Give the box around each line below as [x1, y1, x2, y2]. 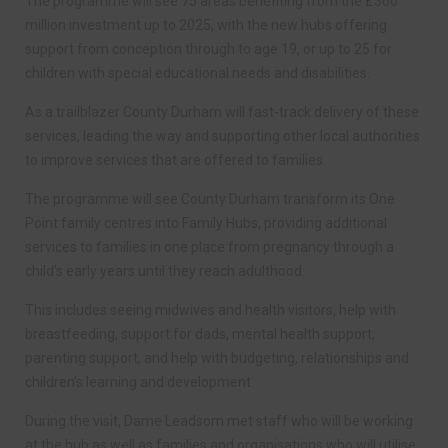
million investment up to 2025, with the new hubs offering [25, 16, 387, 33]
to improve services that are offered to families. [25, 151, 326, 168]
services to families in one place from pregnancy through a [25, 238, 394, 255]
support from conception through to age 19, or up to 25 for [25, 40, 392, 57]
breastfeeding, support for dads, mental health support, [25, 325, 375, 342]
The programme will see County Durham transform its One [25, 190, 395, 207]
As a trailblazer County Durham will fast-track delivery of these [25, 103, 419, 120]
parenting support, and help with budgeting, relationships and [25, 349, 409, 366]
